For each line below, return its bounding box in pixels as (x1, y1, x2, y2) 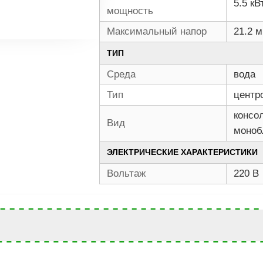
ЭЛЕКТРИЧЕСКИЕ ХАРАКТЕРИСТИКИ (107, 147, 258, 157)
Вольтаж (107, 168, 146, 179)
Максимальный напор (107, 26, 207, 37)
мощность (107, 5, 153, 16)
